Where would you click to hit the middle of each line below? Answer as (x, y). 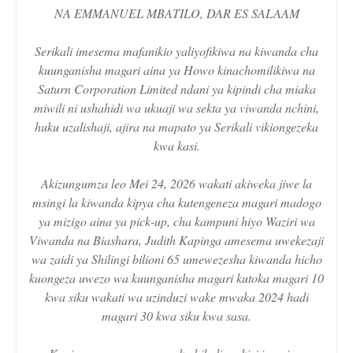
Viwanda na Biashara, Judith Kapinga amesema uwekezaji (176, 240)
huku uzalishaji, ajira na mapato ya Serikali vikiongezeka (176, 126)
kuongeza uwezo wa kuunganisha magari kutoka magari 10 (176, 277)
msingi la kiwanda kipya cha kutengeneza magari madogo (176, 202)
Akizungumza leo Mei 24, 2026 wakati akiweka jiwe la (176, 183)
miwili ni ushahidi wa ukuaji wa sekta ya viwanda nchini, (176, 107)
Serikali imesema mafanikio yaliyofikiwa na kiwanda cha (176, 50)
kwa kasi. (176, 145)
